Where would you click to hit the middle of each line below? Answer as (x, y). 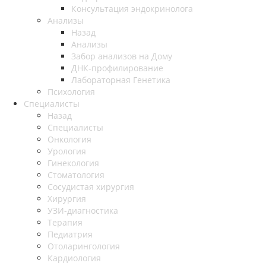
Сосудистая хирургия (91, 187)
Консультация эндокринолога (132, 9)
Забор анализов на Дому (122, 56)
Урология (67, 151)
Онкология (69, 140)
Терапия (65, 223)
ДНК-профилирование (117, 68)
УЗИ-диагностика (83, 211)
